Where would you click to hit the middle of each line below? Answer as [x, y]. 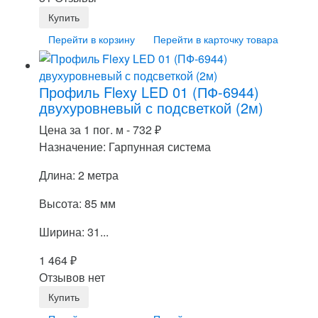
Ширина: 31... [74, 231]
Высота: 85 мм [77, 203]
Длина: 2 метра [79, 175]
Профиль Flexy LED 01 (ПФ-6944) [149, 92]
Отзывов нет [72, 277]
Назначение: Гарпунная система [125, 146]
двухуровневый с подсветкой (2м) [151, 107]
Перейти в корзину [92, 39]
